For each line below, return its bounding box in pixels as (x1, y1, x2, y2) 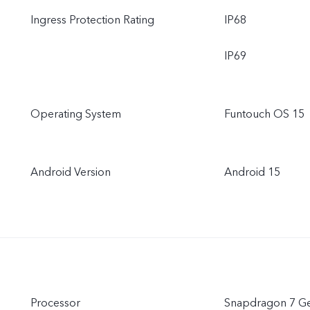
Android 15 (224, 165, 280, 180)
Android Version (30, 165, 111, 180)
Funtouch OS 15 (224, 107, 304, 122)
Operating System (30, 107, 121, 122)
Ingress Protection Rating (30, 12, 154, 28)
